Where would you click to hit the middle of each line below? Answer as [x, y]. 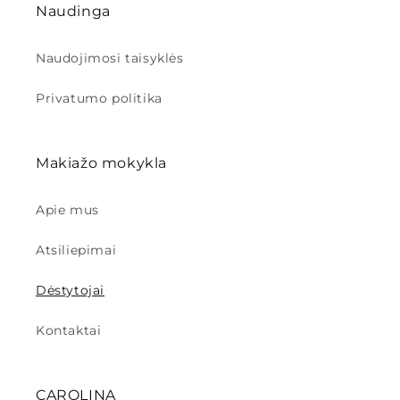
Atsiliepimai [76, 250]
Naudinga [73, 11]
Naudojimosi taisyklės [110, 58]
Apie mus [67, 209]
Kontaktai [69, 330]
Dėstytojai [70, 290]
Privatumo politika [99, 98]
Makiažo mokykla [101, 162]
